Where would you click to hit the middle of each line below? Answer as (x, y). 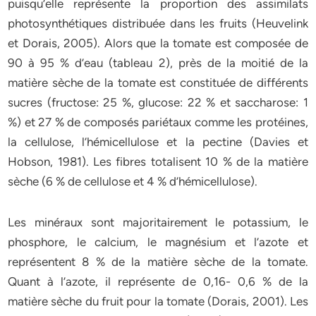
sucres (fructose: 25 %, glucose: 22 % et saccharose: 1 (158, 102)
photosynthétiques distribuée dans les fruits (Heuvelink (158, 23)
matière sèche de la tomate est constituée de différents (158, 83)
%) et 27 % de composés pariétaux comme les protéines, (158, 122)
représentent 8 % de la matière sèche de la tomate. (158, 262)
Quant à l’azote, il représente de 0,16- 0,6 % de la (158, 281)
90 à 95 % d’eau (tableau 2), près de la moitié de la (158, 63)
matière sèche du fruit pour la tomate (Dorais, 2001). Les (158, 301)
